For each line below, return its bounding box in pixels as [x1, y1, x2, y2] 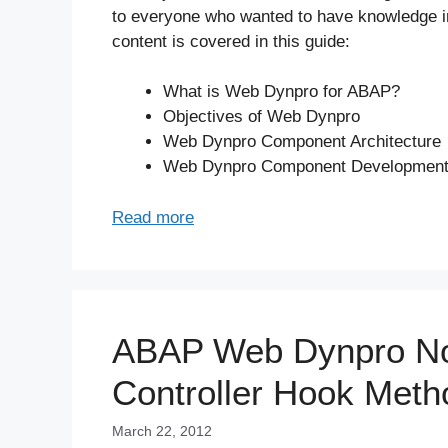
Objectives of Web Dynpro [163, 107, 360, 127]
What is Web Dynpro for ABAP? [163, 82, 400, 102]
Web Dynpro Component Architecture [163, 132, 441, 152]
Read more [112, 207, 194, 227]
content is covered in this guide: [112, 31, 350, 51]
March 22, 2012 [112, 423, 212, 440]
